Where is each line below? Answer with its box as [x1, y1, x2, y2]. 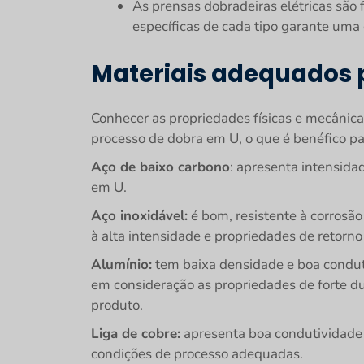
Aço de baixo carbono [91, 158, 230, 176]
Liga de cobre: [91, 324, 180, 343]
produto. [91, 296, 143, 314]
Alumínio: [91, 255, 152, 274]
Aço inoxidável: [91, 206, 188, 225]
